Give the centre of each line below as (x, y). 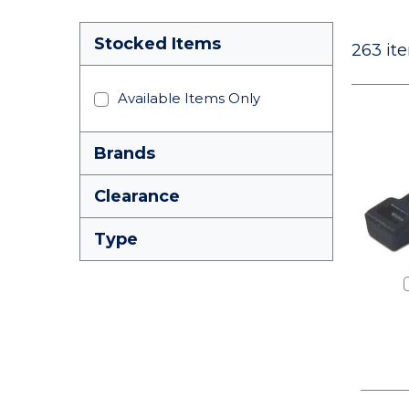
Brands (125, 153)
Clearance (137, 196)
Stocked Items (157, 44)
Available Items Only (189, 98)
